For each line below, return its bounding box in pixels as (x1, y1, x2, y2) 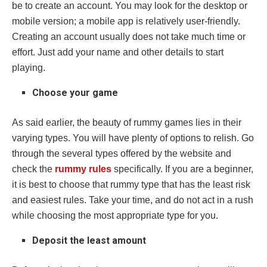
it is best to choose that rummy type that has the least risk (12, 179, 250, 190)
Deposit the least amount (32, 235, 147, 247)
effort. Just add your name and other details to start (12, 47, 223, 58)
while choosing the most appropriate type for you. (12, 210, 218, 221)
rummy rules (55, 164, 111, 175)
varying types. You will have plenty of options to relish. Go (12, 133, 254, 144)
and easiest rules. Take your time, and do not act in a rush (12, 195, 253, 206)
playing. (12, 63, 45, 73)
